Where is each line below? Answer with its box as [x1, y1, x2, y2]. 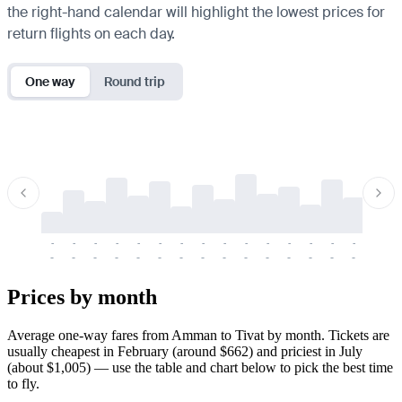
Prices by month [7, 284, 157, 309]
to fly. [7, 375, 39, 391]
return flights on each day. [7, 23, 175, 43]
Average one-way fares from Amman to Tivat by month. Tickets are [7, 327, 389, 343]
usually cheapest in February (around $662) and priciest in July [7, 343, 363, 359]
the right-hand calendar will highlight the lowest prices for [7, 2, 385, 22]
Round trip [104, 73, 165, 90]
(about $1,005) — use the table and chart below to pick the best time [7, 359, 393, 375]
